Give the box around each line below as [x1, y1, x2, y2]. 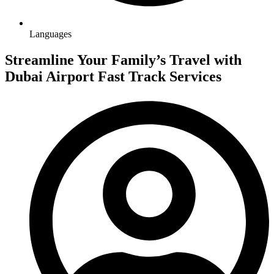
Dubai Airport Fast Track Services [5, 68, 221, 85]
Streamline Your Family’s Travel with [5, 52, 242, 68]
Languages [29, 29, 72, 40]
